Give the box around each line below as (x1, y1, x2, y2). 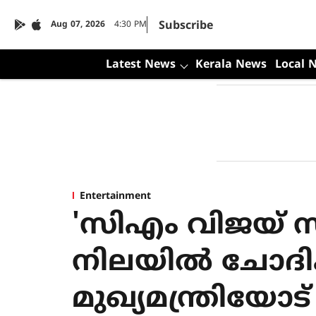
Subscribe (159, 19, 213, 33)
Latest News (105, 58, 176, 72)
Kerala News (195, 58, 267, 72)
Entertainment (80, 190, 151, 202)
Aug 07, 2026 (51, 20, 105, 30)
